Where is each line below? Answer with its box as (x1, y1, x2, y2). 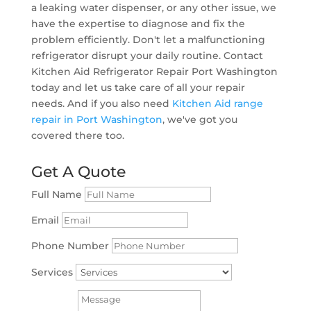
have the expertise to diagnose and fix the (31, 17, 245, 30)
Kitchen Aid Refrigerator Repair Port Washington (31, 65, 278, 78)
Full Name (31, 187, 82, 201)
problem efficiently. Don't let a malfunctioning (31, 33, 265, 46)
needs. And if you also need (31, 96, 172, 110)
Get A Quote (31, 162, 126, 181)
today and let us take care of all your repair (31, 81, 245, 94)
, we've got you (162, 112, 237, 126)
